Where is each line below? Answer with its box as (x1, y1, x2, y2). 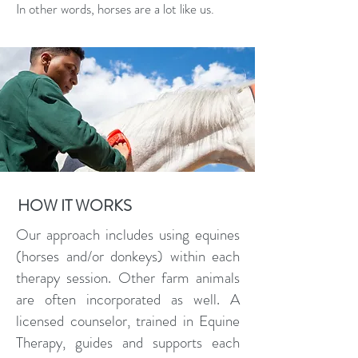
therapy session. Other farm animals (16, 267, 240, 288)
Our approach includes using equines (16, 224, 240, 245)
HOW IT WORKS (18, 194, 132, 217)
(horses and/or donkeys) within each (16, 245, 240, 267)
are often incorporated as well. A (16, 288, 240, 310)
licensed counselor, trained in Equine (16, 310, 240, 332)
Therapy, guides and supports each (16, 332, 240, 353)
